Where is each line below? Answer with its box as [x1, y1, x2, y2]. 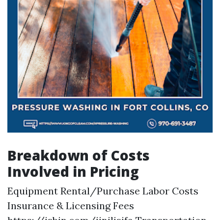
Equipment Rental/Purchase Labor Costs [7, 185, 198, 197]
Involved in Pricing [7, 162, 139, 181]
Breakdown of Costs [7, 146, 150, 165]
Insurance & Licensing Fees [7, 199, 134, 212]
